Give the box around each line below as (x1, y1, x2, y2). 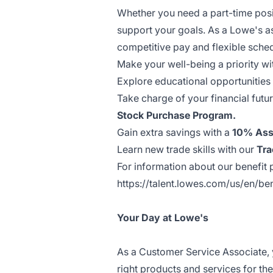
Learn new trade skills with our (117, 143, 257, 155)
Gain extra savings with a (117, 126, 232, 138)
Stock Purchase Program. (117, 109, 236, 121)
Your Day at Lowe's (117, 211, 208, 224)
